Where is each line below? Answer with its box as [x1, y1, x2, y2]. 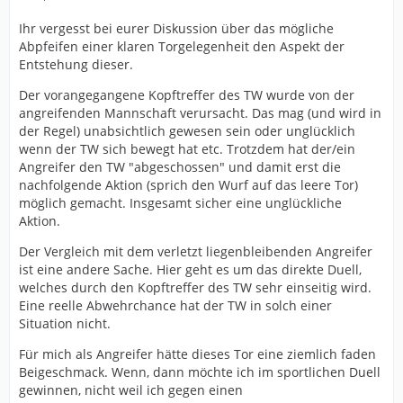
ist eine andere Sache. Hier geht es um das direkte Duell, [19, 261, 362, 279]
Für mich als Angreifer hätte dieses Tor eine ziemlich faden [19, 345, 376, 363]
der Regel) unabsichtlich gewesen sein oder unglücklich [19, 122, 355, 140]
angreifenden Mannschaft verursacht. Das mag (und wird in [19, 104, 381, 122]
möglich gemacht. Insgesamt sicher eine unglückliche [19, 194, 342, 212]
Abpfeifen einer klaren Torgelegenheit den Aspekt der [19, 38, 345, 56]
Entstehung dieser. [19, 56, 133, 74]
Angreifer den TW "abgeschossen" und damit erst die [19, 158, 341, 176]
